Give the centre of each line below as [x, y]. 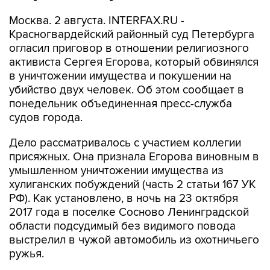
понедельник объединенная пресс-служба [121, 104]
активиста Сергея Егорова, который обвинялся [134, 62]
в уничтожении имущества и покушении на [120, 76]
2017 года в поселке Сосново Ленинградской [129, 212]
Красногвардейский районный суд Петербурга [132, 35]
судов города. [46, 118]
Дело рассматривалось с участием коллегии [125, 143]
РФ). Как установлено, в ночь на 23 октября [124, 199]
